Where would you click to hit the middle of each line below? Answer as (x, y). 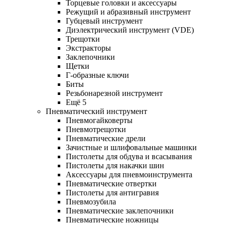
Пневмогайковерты (99, 121)
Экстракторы (88, 48)
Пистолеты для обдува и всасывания (129, 157)
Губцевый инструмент (104, 21)
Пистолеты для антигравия (112, 193)
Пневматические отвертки (111, 184)
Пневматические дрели (106, 139)
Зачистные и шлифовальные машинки (131, 148)
